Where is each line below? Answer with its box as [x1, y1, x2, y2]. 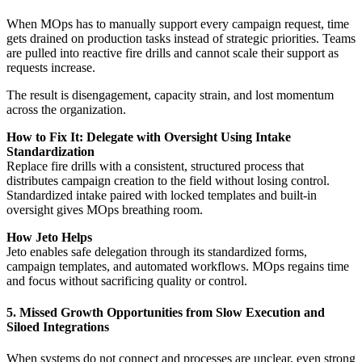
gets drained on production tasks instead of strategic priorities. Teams [6, 31, 356, 45]
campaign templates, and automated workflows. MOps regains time [6, 259, 349, 273]
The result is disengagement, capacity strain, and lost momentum [6, 87, 334, 102]
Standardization [6, 144, 95, 158]
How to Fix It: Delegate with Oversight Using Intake [6, 129, 291, 144]
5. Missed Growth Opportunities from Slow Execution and [6, 305, 325, 320]
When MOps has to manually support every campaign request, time [6, 16, 349, 31]
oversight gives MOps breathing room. [6, 202, 203, 217]
